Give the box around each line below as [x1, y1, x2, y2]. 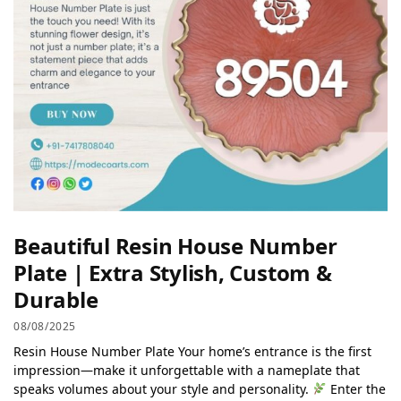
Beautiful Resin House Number [13, 231, 337, 261]
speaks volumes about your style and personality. [13, 380, 312, 397]
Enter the [326, 380, 386, 397]
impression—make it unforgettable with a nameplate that [13, 361, 360, 379]
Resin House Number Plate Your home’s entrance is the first [13, 342, 371, 360]
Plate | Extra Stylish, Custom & [13, 258, 332, 288]
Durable [13, 285, 98, 315]
